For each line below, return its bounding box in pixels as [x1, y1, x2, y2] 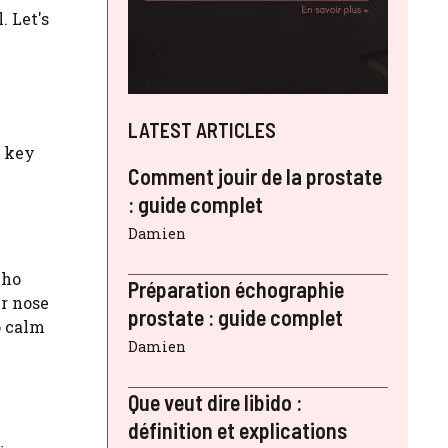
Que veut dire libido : [128, 388, 302, 415]
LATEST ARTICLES [128, 117, 276, 142]
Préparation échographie [128, 275, 344, 302]
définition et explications [128, 416, 347, 443]
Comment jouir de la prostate [128, 162, 382, 189]
